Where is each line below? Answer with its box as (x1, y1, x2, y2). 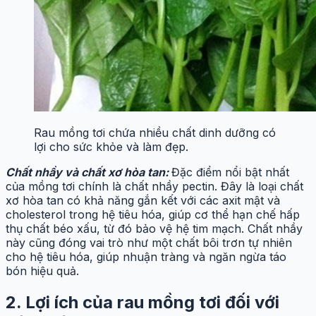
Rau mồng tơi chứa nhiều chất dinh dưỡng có (34, 125, 276, 140)
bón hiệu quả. (6, 263, 79, 278)
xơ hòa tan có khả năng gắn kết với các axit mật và (6, 193, 280, 207)
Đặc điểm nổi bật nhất (171, 164, 289, 179)
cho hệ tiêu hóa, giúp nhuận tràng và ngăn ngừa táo (6, 249, 286, 264)
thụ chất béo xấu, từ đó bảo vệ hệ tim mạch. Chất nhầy (6, 221, 303, 236)
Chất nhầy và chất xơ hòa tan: (6, 164, 171, 179)
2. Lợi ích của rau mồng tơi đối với (6, 291, 279, 312)
